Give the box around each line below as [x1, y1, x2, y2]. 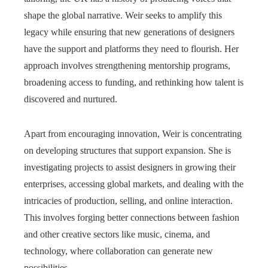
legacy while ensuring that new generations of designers [24, 26, 234, 37]
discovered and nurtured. [24, 93, 117, 104]
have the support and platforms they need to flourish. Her [24, 43, 239, 54]
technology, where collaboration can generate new [24, 245, 213, 256]
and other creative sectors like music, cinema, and [24, 229, 210, 239]
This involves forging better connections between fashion [24, 212, 239, 223]
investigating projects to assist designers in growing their [24, 162, 236, 172]
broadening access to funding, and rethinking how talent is [24, 77, 243, 87]
